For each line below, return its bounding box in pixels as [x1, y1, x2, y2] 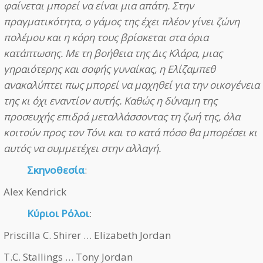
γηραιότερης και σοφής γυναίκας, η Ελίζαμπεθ [4, 62, 215, 76]
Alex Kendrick [4, 185, 66, 199]
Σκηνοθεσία [27, 163, 85, 177]
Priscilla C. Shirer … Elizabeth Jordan [4, 228, 171, 242]
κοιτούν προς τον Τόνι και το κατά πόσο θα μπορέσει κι [4, 126, 257, 140]
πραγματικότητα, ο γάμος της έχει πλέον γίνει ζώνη [4, 15, 240, 29]
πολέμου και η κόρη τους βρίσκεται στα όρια [4, 31, 208, 45]
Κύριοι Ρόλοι [27, 207, 89, 221]
